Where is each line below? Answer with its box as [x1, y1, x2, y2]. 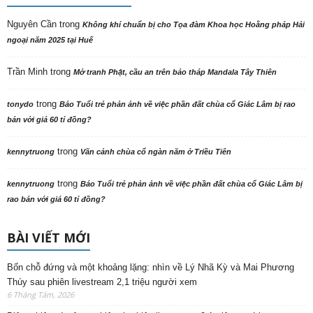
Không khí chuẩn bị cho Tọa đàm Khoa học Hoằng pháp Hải [82, 20, 305, 29]
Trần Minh [7, 66, 48, 77]
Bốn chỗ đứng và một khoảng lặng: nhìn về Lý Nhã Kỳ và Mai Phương [7, 261, 294, 272]
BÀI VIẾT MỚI [7, 228, 90, 246]
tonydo [7, 99, 34, 108]
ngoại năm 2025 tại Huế [7, 35, 93, 44]
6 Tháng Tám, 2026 [7, 289, 74, 300]
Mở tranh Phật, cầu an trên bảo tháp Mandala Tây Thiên [73, 67, 277, 76]
